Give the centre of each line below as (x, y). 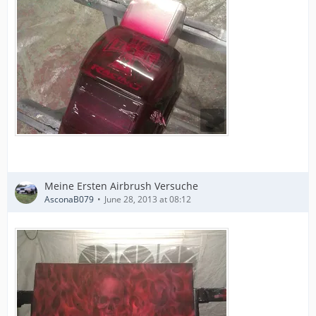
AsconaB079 (69, 199)
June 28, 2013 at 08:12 (148, 199)
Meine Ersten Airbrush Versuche (121, 186)
